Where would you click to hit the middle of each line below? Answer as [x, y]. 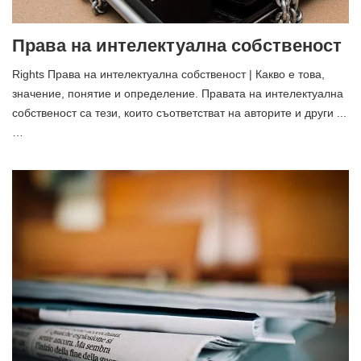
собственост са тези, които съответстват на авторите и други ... [179, 112]
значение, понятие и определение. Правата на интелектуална [178, 93]
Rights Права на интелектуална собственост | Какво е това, [168, 74]
